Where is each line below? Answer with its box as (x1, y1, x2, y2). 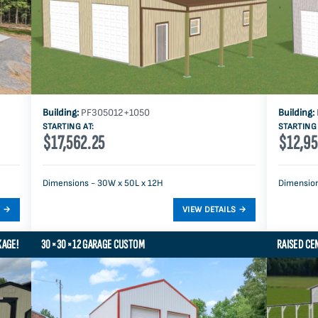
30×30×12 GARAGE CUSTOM (41, 236, 145, 252)
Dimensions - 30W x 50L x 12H (43, 177, 163, 189)
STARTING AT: (43, 121, 94, 132)
